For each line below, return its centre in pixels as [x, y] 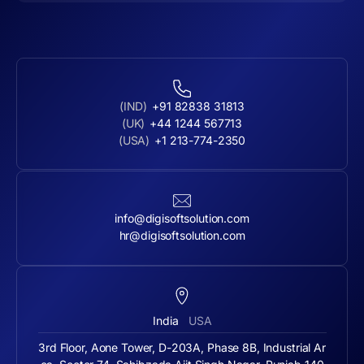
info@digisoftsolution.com [182, 219]
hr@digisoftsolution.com [182, 236]
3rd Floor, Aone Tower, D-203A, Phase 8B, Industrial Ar [182, 347]
